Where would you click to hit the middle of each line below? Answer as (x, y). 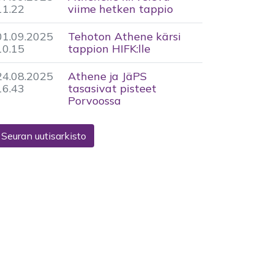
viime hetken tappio (120, 9)
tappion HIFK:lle (109, 49)
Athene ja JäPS (107, 76)
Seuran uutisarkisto (44, 136)
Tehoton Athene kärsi (124, 36)
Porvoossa (94, 101)
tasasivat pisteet (112, 88)
